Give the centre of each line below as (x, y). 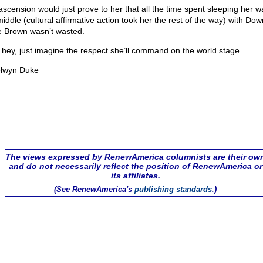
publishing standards (173, 189)
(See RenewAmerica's (95, 189)
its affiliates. (135, 176)
